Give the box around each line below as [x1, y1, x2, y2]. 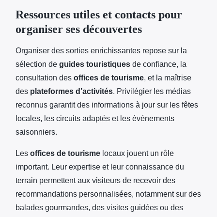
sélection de [15, 60, 59, 68]
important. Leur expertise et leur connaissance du [15, 162, 184, 171]
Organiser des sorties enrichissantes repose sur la [15, 46, 187, 55]
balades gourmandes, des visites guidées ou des [15, 203, 183, 212]
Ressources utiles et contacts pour [15, 8, 182, 21]
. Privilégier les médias [113, 87, 191, 95]
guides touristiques [59, 60, 130, 68]
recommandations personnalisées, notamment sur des [15, 189, 201, 198]
